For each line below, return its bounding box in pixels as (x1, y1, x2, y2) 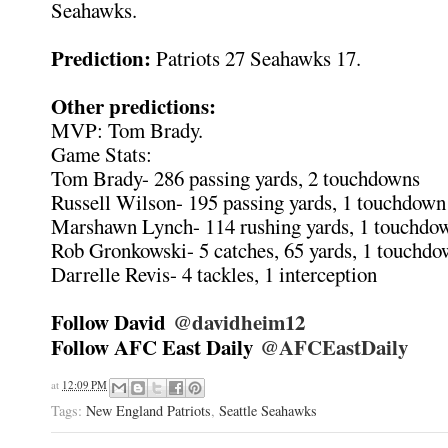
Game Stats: (51, 140, 152, 168)
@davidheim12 (173, 307, 305, 337)
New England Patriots (86, 400, 211, 420)
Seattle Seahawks (219, 400, 317, 420)
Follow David (51, 307, 173, 337)
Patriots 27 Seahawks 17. (156, 44, 361, 72)
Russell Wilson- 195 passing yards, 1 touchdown (51, 188, 446, 216)
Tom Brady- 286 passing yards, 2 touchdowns (51, 164, 420, 192)
